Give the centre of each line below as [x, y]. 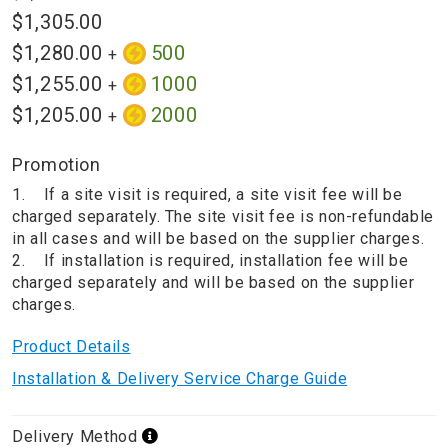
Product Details [71, 347]
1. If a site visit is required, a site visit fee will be [207, 195]
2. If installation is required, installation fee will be [210, 261]
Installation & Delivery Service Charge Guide [180, 379]
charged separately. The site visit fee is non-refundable [223, 217]
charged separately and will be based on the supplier [213, 283]
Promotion [56, 165]
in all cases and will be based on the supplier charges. [218, 239]
